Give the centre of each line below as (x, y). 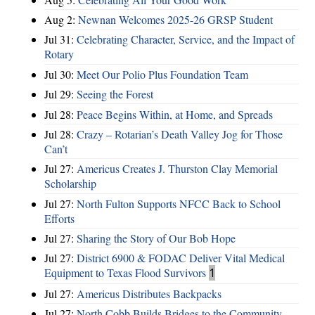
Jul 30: (60, 74)
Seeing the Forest (115, 94)
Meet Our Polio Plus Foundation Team (162, 74)
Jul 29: (60, 94)
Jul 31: (60, 39)
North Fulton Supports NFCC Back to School (179, 203)
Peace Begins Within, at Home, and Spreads (175, 114)
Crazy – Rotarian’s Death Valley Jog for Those (180, 134)
